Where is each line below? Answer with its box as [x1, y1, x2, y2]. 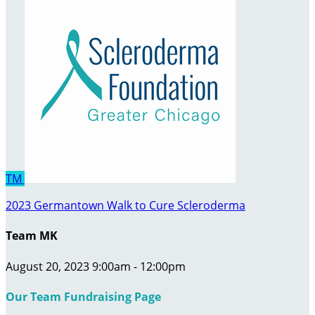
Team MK [6, 228, 58, 244]
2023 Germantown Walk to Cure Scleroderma [6, 198, 245, 213]
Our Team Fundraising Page [6, 288, 161, 304]
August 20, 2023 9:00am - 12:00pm [6, 258, 186, 274]
